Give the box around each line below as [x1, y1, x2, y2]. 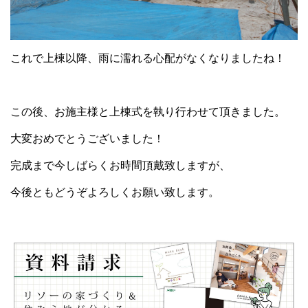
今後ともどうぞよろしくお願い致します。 [10, 186, 219, 198]
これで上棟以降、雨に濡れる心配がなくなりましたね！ [10, 52, 285, 64]
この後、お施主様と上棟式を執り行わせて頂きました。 [10, 105, 285, 118]
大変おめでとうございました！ [10, 132, 164, 144]
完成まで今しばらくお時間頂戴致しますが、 [10, 159, 230, 171]
